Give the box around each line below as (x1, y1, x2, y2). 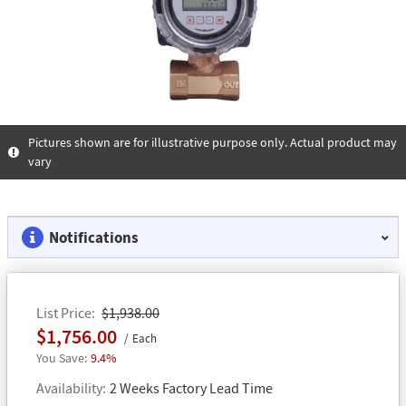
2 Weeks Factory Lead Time (110, 378, 273, 397)
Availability (36, 378, 102, 397)
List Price (36, 303, 92, 322)
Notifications (49, 227, 139, 247)
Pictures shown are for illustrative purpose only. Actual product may (28, 133, 397, 150)
